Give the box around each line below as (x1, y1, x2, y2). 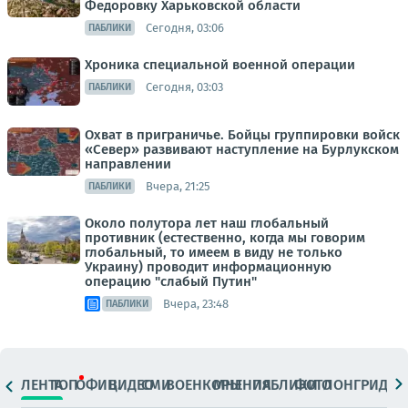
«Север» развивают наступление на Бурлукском (85, 141, 399, 158)
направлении (85, 156, 171, 172)
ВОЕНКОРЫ (166, 375, 242, 393)
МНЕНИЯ (213, 375, 272, 393)
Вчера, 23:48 (163, 296, 229, 311)
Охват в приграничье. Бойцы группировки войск (85, 127, 400, 143)
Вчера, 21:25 (146, 178, 210, 193)
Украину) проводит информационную (85, 259, 331, 275)
